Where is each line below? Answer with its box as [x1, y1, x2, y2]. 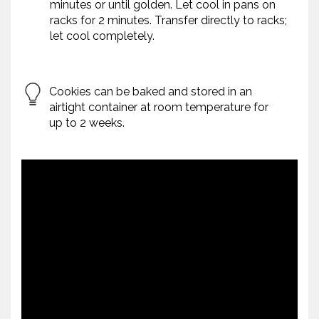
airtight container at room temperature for [49, 100, 268, 115]
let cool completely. [50, 29, 155, 43]
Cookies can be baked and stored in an [49, 85, 252, 99]
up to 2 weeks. [49, 116, 125, 130]
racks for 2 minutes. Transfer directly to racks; [50, 14, 287, 28]
